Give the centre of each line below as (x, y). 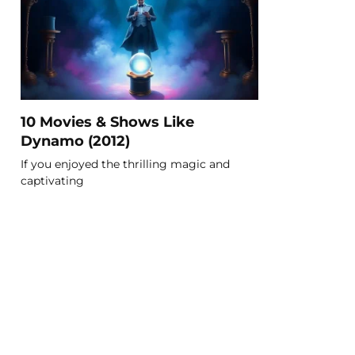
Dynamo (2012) (75, 140)
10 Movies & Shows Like (107, 121)
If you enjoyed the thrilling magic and (125, 164)
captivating (52, 180)
